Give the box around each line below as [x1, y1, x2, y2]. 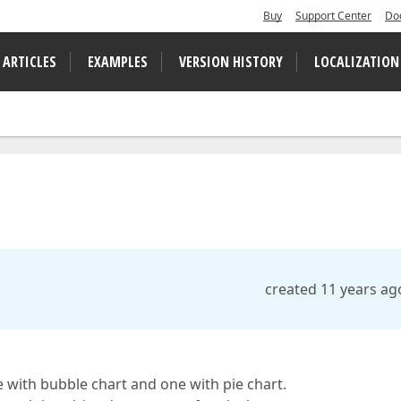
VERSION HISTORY [179, 52, 283, 72]
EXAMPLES [88, 52, 148, 72]
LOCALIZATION [314, 52, 399, 72]
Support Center [295, 8, 371, 23]
